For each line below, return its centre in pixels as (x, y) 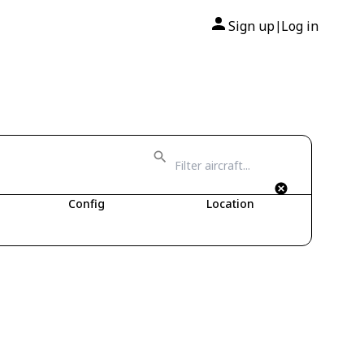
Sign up (251, 26)
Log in (300, 26)
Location (230, 204)
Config (87, 204)
